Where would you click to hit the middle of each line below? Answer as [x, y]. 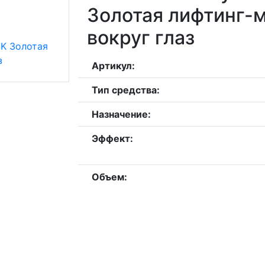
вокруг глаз [140, 38]
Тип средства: [125, 90]
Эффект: [112, 138]
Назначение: [121, 114]
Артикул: [113, 66]
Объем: [109, 177]
